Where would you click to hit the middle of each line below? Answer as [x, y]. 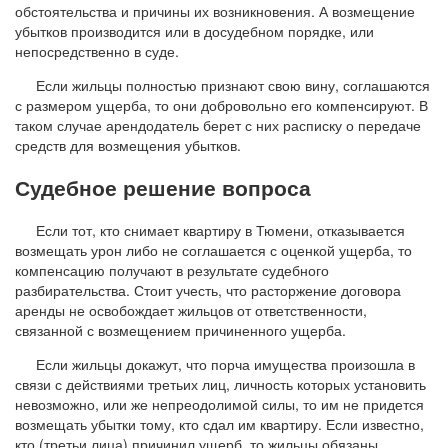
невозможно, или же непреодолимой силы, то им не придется [219, 403]
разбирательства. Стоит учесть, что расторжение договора [208, 289]
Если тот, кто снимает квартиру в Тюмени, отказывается [220, 229]
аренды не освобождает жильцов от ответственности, [191, 309]
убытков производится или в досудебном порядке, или [194, 30]
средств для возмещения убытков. [128, 144]
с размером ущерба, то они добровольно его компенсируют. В [221, 104]
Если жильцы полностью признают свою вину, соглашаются [233, 84]
